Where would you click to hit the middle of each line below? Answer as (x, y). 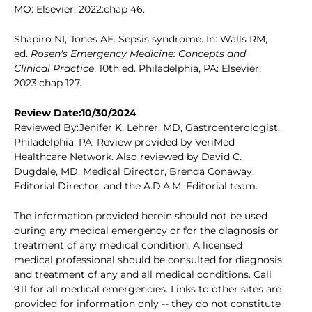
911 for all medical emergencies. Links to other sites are (148, 289)
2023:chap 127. (48, 83)
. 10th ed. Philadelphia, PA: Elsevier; (178, 69)
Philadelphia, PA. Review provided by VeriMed (124, 142)
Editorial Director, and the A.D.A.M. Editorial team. (136, 186)
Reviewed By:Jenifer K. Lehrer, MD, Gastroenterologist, (147, 128)
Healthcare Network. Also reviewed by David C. (128, 157)
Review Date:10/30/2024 (75, 113)
